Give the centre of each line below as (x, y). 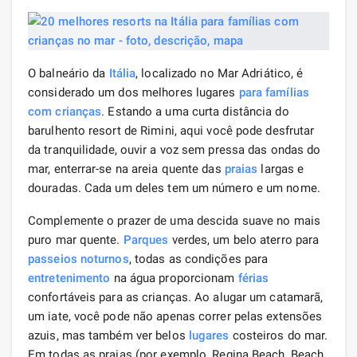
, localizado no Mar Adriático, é (220, 73)
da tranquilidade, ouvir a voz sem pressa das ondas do (175, 149)
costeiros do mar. (279, 335)
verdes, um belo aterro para (244, 239)
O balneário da (69, 73)
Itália (122, 73)
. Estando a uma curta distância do (195, 111)
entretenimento (69, 278)
